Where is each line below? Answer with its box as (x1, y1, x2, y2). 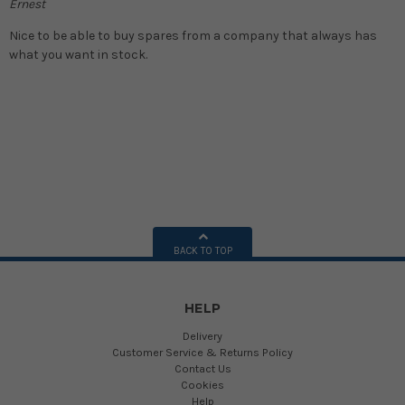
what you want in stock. (8, 46, 147, 62)
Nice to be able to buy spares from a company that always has (8, 27, 377, 43)
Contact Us (174, 361, 231, 375)
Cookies (181, 377, 224, 391)
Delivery (183, 328, 222, 343)
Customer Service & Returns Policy (112, 344, 293, 359)
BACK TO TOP (173, 244, 232, 257)
